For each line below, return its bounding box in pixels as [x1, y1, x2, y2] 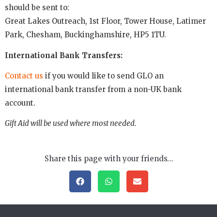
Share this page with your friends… [44, 154, 173, 163]
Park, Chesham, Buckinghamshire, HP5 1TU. [5, 30, 168, 40]
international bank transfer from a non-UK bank [5, 84, 182, 94]
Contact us [5, 71, 43, 80]
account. [5, 98, 35, 108]
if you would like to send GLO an [43, 71, 164, 80]
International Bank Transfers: [5, 50, 124, 60]
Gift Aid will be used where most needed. [5, 119, 136, 128]
